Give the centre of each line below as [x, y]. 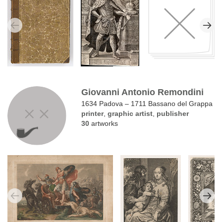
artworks [104, 123]
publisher [173, 113]
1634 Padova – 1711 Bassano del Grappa [147, 103]
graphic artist [130, 113]
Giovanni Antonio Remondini [143, 92]
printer [93, 113]
